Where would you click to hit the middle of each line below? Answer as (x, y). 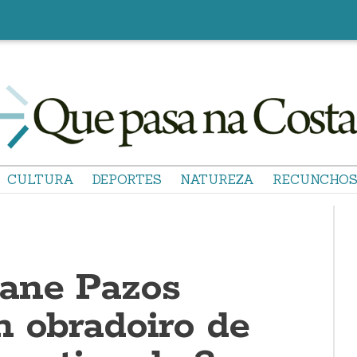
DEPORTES (127, 179)
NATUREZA (217, 179)
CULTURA (41, 179)
